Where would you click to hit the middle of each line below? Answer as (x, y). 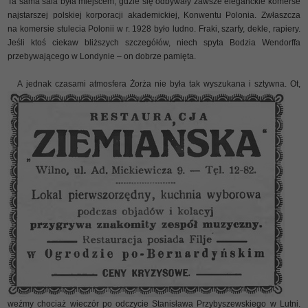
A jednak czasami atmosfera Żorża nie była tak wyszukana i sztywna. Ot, (157, 84)
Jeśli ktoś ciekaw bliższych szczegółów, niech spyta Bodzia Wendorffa (154, 42)
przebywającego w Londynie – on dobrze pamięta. (102, 56)
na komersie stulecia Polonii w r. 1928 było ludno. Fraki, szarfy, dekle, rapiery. (154, 29)
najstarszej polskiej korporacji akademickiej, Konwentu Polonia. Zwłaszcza (154, 15)
